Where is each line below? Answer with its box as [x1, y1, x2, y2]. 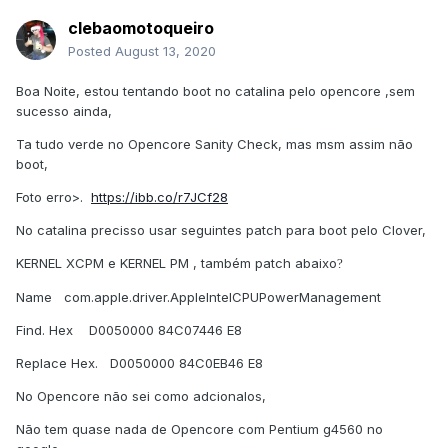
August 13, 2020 [115, 43, 216, 60]
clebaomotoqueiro [68, 18, 214, 39]
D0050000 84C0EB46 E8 [110, 355, 263, 372]
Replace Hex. [16, 355, 102, 372]
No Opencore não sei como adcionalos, [16, 388, 266, 405]
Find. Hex [16, 322, 73, 339]
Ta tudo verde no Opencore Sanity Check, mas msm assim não [16, 136, 413, 153]
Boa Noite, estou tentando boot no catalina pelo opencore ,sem [16, 83, 415, 100]
